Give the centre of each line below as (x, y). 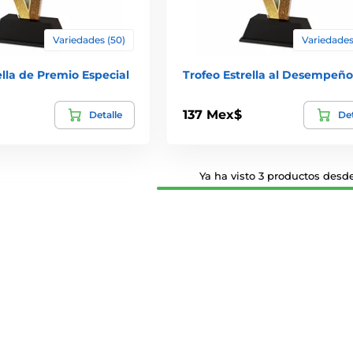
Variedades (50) (89, 39)
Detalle (105, 114)
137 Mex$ (212, 115)
